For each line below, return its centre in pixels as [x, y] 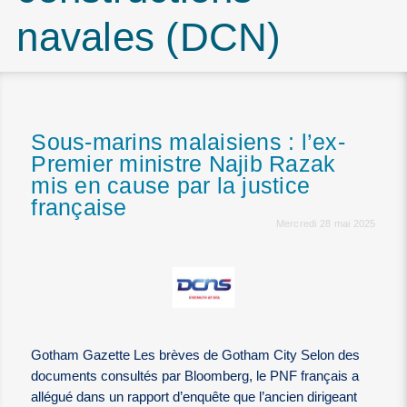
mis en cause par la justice [171, 186]
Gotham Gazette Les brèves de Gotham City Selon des [196, 356]
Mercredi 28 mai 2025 [326, 224]
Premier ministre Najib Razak [184, 164]
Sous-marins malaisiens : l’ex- [188, 143]
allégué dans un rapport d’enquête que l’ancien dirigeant [194, 397]
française [79, 208]
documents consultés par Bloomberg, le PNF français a [195, 377]
